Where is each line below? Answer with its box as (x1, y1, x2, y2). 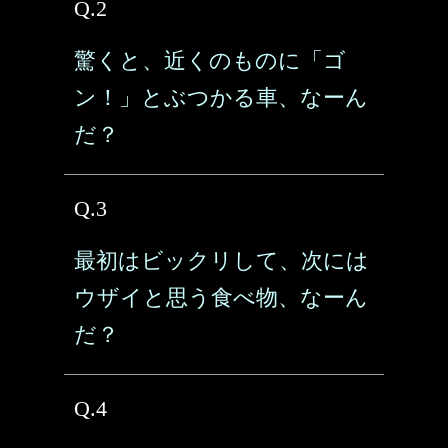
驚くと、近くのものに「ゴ (74, 48, 346, 73)
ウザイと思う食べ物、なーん (74, 285, 368, 310)
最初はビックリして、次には (74, 248, 369, 273)
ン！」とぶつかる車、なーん (74, 85, 368, 110)
